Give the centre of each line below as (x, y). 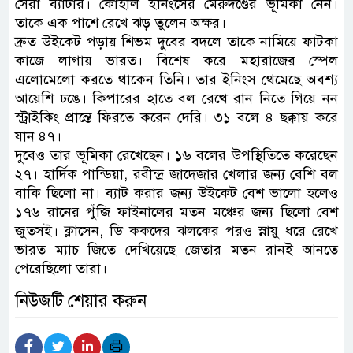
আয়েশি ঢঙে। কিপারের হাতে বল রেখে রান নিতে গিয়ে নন (176, 98)
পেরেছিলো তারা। (61, 268)
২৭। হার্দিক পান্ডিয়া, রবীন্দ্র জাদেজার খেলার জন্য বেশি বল (176, 174)
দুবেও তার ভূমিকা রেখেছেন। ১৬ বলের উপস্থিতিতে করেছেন (176, 155)
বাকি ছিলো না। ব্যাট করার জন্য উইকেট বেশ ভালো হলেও (176, 193)
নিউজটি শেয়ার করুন (81, 300)
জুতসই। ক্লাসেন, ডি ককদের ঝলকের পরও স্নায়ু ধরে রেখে (176, 230)
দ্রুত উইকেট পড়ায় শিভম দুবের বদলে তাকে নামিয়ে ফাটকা (176, 41)
